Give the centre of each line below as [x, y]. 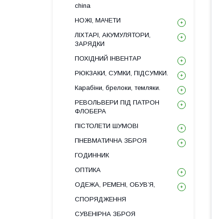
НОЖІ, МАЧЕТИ [98, 20]
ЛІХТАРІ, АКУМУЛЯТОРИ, [113, 35]
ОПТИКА [88, 170]
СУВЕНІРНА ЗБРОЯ [105, 214]
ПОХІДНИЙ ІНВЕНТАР [108, 58]
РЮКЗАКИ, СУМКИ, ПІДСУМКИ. [121, 73]
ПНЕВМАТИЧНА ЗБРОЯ [111, 141]
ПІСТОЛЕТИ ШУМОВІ [107, 126]
